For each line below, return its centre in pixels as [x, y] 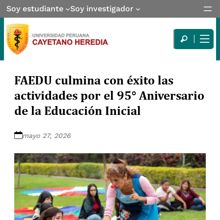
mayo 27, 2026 [47, 135]
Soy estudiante [35, 9]
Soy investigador [102, 9]
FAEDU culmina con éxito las [94, 80]
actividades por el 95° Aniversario [110, 95]
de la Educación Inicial [78, 110]
